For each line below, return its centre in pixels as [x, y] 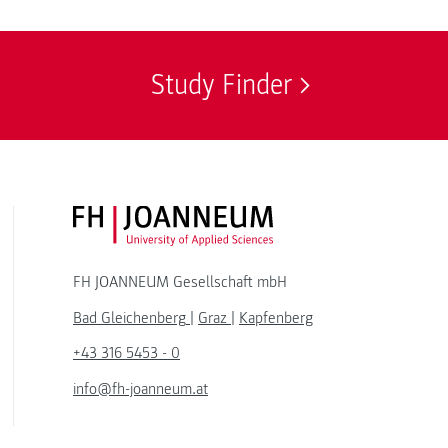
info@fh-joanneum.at [140, 388]
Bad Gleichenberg [129, 317]
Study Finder [222, 85]
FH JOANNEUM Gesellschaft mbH [180, 282]
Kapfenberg [276, 317]
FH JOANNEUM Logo [338, 218]
